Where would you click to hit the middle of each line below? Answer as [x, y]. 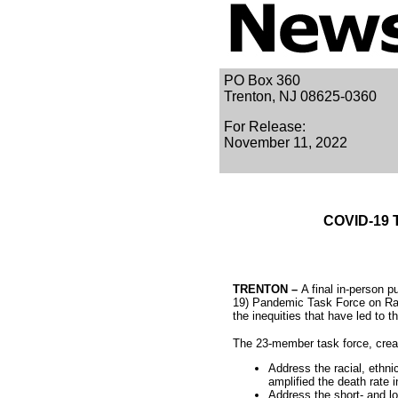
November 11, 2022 [286, 143]
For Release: [265, 127]
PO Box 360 [262, 80]
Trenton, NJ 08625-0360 [300, 96]
